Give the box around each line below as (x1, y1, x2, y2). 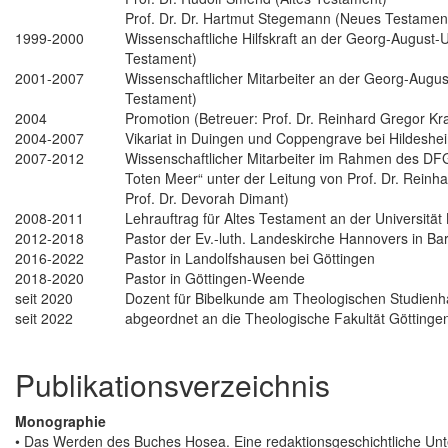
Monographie (15, 411, 106, 432)
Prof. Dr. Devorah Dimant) (125, 188, 289, 209)
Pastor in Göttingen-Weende (125, 268, 305, 289)
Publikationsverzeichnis (15, 363, 330, 407)
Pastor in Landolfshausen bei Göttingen (125, 248, 375, 269)
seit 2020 (15, 288, 73, 309)
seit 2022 (15, 308, 73, 329)
